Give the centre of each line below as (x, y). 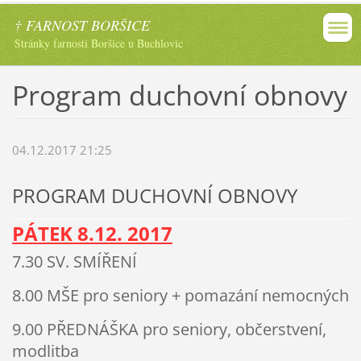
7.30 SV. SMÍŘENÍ (74, 261)
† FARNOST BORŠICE (82, 25)
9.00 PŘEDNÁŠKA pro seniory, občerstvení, (169, 329)
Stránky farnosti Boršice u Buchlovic (99, 43)
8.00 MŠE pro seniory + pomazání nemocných (180, 295)
